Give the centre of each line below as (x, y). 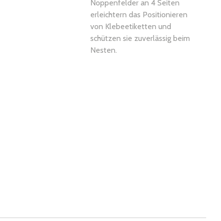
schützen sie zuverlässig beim (140, 38)
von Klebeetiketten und (130, 27)
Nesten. (103, 50)
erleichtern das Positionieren (139, 15)
